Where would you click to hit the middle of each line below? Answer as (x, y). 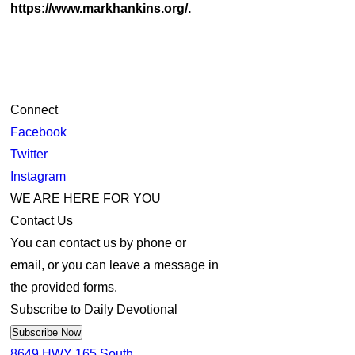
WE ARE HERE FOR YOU (86, 198)
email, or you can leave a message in (115, 265)
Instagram (38, 176)
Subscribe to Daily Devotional (94, 309)
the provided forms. (64, 287)
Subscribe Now (71, 332)
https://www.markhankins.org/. (101, 8)
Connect (34, 110)
